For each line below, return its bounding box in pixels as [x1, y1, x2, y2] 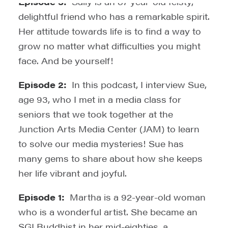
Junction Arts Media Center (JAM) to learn [18, 123, 199, 135]
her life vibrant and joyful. [18, 167, 127, 179]
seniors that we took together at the [18, 108, 173, 120]
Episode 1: [18, 191, 65, 203]
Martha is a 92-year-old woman [70, 191, 206, 203]
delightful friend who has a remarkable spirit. [18, 10, 210, 22]
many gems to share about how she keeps [18, 152, 203, 164]
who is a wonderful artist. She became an [18, 206, 197, 218]
